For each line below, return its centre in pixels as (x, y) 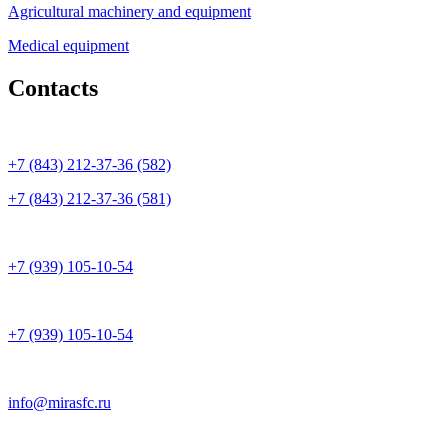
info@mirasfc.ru (59, 403)
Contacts (53, 88)
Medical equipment (68, 46)
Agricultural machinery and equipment (129, 12)
